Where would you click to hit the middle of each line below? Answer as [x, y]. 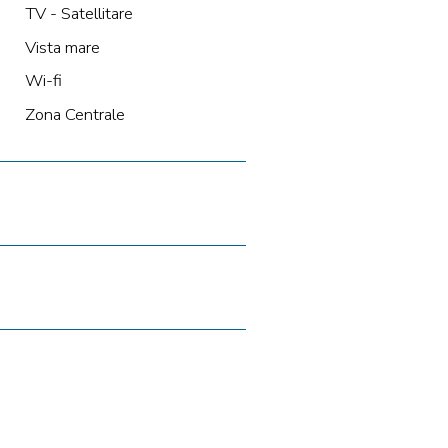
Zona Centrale [74, 114]
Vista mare [62, 47]
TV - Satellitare [78, 14]
